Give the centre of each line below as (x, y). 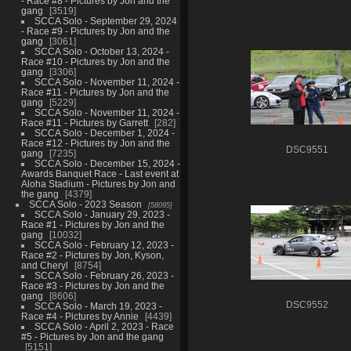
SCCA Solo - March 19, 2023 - (98, 306)
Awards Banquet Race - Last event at (100, 173)
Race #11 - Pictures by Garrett (84, 122)
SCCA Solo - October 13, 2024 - (101, 51)
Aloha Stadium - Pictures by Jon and (98, 183)
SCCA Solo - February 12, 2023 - (104, 244)
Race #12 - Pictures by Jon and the (95, 143)
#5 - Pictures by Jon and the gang (92, 336)
